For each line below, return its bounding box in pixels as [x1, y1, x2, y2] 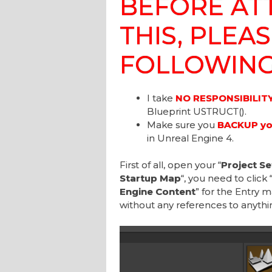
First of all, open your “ [119, 159, 221, 171]
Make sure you [146, 118, 217, 131]
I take [146, 92, 175, 104]
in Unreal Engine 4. [146, 132, 234, 144]
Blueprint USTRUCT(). [146, 105, 246, 117]
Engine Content [119, 186, 195, 198]
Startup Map [119, 172, 181, 185]
